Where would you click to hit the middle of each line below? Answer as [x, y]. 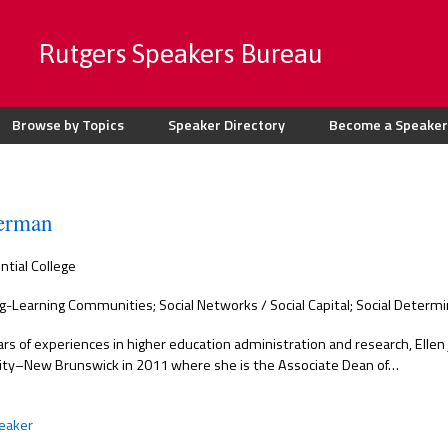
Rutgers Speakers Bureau [181, 53]
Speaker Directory [226, 125]
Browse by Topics [68, 125]
